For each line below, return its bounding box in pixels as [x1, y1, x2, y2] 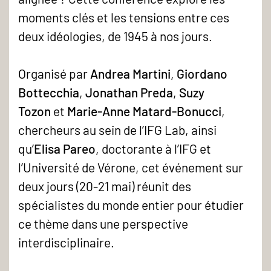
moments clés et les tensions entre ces [18, 9, 229, 25]
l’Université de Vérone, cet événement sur [18, 160, 243, 175]
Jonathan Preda [85, 85, 173, 100]
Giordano [177, 66, 227, 82]
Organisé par [18, 66, 88, 82]
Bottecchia [18, 85, 79, 100]
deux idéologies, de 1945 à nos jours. [18, 28, 215, 44]
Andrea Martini [88, 66, 171, 82]
